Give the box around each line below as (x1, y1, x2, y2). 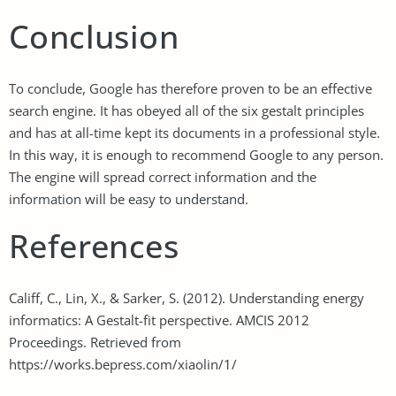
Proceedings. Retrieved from (9, 332, 181, 351)
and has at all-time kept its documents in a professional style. (9, 123, 380, 141)
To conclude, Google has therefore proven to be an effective (9, 79, 372, 97)
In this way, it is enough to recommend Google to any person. (9, 145, 384, 164)
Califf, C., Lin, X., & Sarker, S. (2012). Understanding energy (9, 288, 364, 307)
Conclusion (9, 14, 179, 58)
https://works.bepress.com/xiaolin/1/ (9, 354, 237, 373)
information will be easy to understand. (9, 189, 248, 208)
